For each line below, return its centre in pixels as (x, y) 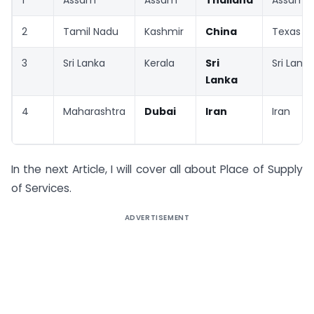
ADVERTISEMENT (157, 218)
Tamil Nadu (91, 31)
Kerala (159, 63)
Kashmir (164, 31)
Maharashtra (94, 111)
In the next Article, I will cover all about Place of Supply (157, 170)
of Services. (41, 189)
